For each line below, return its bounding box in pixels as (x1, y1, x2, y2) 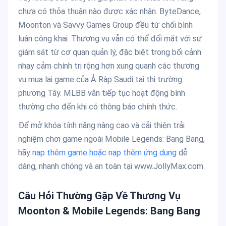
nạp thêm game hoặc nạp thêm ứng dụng (32, 148, 177, 158)
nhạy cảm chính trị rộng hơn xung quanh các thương (18, 61, 199, 71)
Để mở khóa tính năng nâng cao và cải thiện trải (18, 121, 185, 131)
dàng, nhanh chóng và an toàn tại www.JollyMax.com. (18, 161, 205, 172)
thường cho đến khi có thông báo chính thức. (18, 102, 177, 112)
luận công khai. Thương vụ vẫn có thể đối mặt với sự (18, 34, 202, 44)
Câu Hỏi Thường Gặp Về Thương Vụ (18, 190, 181, 202)
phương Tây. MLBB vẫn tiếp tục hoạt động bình (18, 88, 185, 98)
